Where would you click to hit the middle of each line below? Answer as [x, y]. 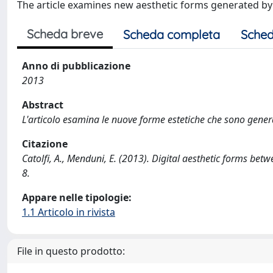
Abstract [43, 105]
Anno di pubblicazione [76, 66]
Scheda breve [65, 34]
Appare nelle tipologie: [77, 197]
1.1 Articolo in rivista [69, 212]
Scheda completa [172, 34]
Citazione [45, 144]
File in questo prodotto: [71, 251]
